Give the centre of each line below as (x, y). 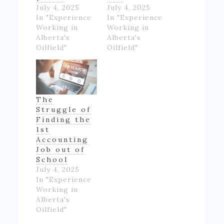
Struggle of (64, 109)
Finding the (64, 119)
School (52, 159)
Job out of (61, 149)
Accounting (62, 139)
